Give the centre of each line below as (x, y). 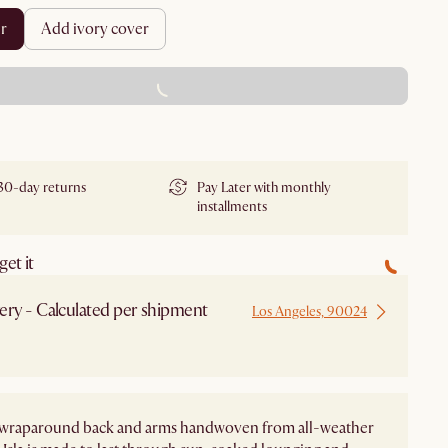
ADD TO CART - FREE (168, 86)
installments (232, 207)
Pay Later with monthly (264, 188)
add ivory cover (100, 28)
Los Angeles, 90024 (309, 312)
